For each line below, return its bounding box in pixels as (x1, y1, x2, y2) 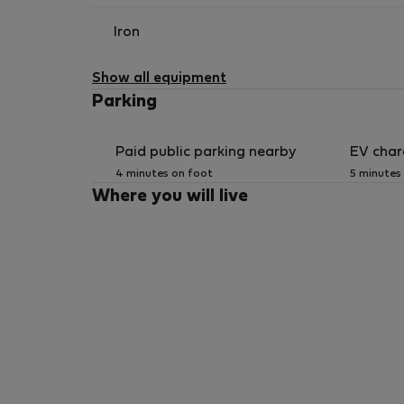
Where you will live (92, 188, 248, 205)
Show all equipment (92, 72, 226, 85)
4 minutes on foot (115, 169, 213, 179)
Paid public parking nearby (115, 146, 296, 159)
